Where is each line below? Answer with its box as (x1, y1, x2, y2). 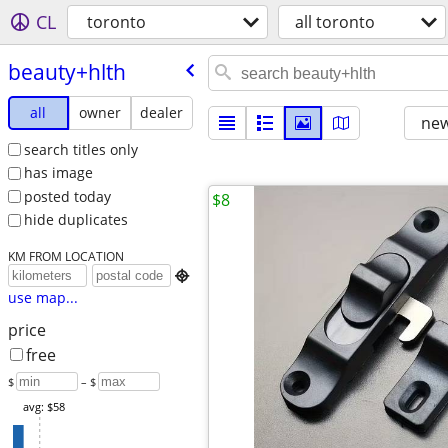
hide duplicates (23, 210, 128, 230)
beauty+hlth (7, 57, 126, 86)
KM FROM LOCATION (7, 248, 124, 265)
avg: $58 (22, 399, 65, 415)
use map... (7, 288, 78, 308)
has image (23, 163, 93, 183)
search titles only (23, 139, 138, 159)
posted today (23, 186, 111, 206)
